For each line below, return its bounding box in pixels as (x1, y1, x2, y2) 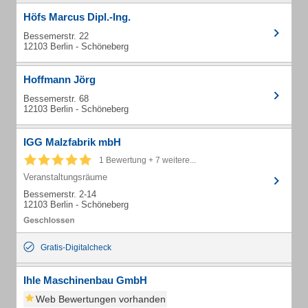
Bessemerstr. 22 (23, 31, 89, 41)
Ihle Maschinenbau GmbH (23, 274, 147, 286)
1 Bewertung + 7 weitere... (99, 155, 196, 165)
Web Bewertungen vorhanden (36, 294, 166, 305)
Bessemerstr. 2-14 (23, 189, 96, 199)
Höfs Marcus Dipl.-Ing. (23, 11, 131, 23)
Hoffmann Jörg (23, 74, 96, 85)
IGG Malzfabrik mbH (23, 136, 121, 148)
